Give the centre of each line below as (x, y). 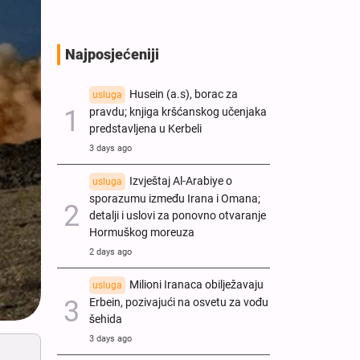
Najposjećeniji (112, 54)
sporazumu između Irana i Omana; (175, 198)
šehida (106, 319)
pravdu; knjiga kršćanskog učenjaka (178, 112)
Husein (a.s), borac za (184, 94)
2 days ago (110, 252)
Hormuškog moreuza (142, 232)
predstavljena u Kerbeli (145, 129)
